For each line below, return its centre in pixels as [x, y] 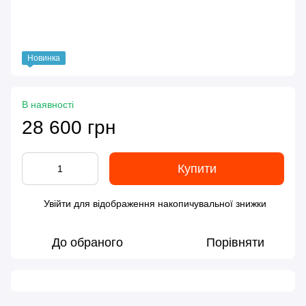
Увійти [57, 204]
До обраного [87, 243]
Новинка [44, 58]
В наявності [48, 105]
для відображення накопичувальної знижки [169, 204]
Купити [197, 169]
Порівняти [235, 243]
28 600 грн [69, 128]
